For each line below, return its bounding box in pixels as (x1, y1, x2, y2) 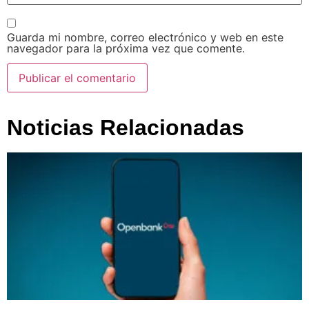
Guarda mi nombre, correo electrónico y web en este (7, 30, 283, 44)
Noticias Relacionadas (7, 114, 244, 140)
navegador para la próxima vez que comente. (7, 41, 245, 55)
